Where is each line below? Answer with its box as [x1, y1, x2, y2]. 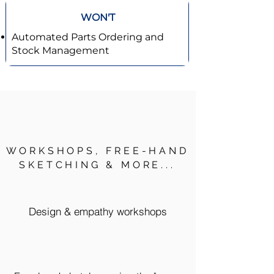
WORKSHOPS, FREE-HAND [6, 145, 189, 157]
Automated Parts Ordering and [12, 31, 164, 43]
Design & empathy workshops [29, 205, 167, 218]
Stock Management [12, 45, 112, 56]
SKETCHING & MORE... [19, 159, 176, 171]
